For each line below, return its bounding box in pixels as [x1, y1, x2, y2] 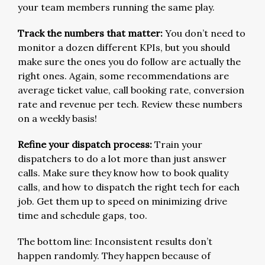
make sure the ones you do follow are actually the [18, 55, 241, 67]
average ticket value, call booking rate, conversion [18, 83, 244, 96]
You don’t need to [163, 27, 245, 39]
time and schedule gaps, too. [18, 209, 147, 221]
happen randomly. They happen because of [18, 249, 211, 261]
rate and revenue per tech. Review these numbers [18, 98, 243, 110]
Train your [152, 138, 202, 150]
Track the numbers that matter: [18, 27, 163, 39]
